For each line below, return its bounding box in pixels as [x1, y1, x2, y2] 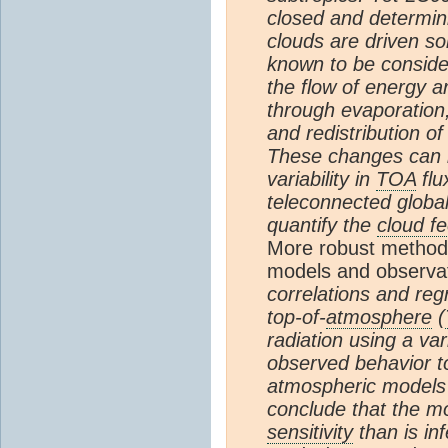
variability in [267, 167, 376, 190]
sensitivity [267, 420, 353, 443]
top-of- [267, 305, 326, 328]
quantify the [267, 213, 377, 236]
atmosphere [326, 305, 432, 328]
